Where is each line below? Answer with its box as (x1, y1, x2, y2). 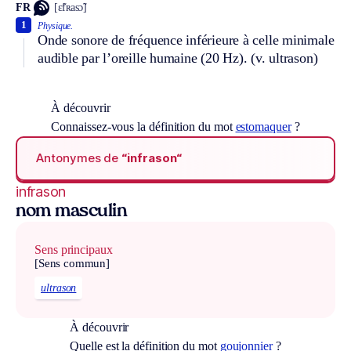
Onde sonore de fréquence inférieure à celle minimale (38, 31, 335, 48)
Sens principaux (34, 242, 113, 256)
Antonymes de (36, 150, 122, 166)
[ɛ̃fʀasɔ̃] (54, 2, 87, 14)
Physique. (38, 20, 74, 31)
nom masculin (16, 203, 127, 220)
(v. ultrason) (251, 49, 318, 66)
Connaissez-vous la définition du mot (51, 119, 236, 133)
